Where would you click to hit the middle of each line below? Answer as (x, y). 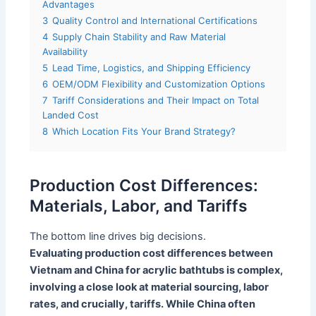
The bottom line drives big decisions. (118, 237)
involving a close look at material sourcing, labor (150, 287)
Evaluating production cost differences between (152, 254)
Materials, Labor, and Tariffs (139, 206)
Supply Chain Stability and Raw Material (139, 36)
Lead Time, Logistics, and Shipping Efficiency (152, 67)
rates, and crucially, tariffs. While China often (143, 304)
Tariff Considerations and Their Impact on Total (156, 100)
